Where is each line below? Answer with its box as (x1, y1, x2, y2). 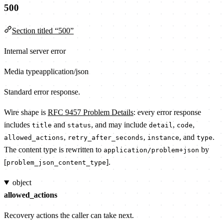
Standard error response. (4, 88, 80, 97)
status (67, 121, 91, 129)
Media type (4, 67, 39, 76)
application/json (39, 67, 89, 76)
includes (4, 120, 32, 129)
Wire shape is (4, 108, 48, 117)
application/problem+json (104, 146, 199, 154)
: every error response (133, 108, 201, 117)
